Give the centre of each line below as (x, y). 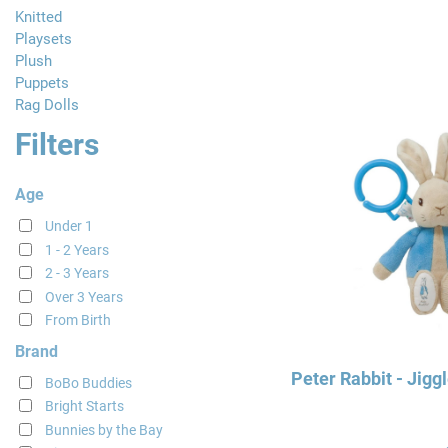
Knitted (38, 17)
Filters (56, 145)
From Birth (77, 320)
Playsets (43, 39)
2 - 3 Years (76, 273)
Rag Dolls (46, 105)
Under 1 (68, 226)
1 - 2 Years (76, 249)
